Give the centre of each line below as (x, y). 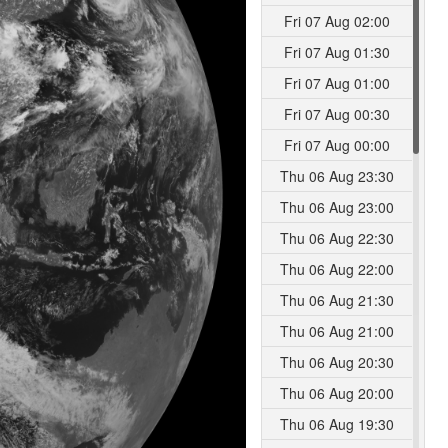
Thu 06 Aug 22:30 (337, 238)
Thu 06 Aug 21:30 (337, 300)
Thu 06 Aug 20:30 (337, 362)
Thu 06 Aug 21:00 (337, 331)
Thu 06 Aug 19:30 (337, 424)
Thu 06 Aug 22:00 (337, 269)
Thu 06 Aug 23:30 (337, 176)
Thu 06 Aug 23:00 (337, 207)
